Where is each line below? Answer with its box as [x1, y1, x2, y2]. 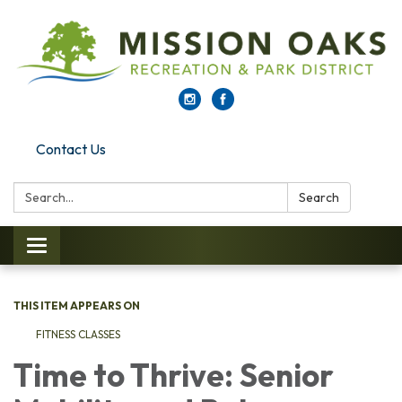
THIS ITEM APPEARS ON [13, 299, 140, 313]
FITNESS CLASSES [36, 328, 120, 342]
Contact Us [36, 140, 106, 159]
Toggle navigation [36, 239, 145, 258]
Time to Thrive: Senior [13, 355, 334, 396]
